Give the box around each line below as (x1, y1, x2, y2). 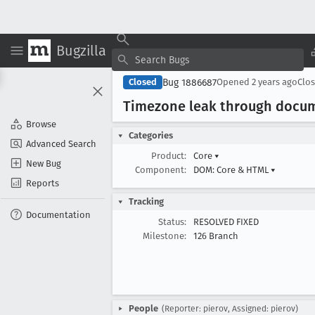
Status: (158, 217, 186, 227)
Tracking (129, 196, 164, 207)
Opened (217, 77, 252, 87)
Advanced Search (26, 138, 96, 149)
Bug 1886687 (162, 76, 217, 89)
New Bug (26, 157, 61, 169)
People (129, 303, 158, 314)
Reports (26, 177, 59, 188)
